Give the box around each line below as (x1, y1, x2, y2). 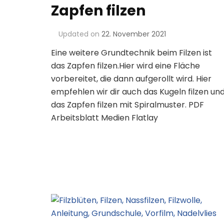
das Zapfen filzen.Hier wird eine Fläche (51, 60, 200, 72)
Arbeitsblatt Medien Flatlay (51, 112, 158, 124)
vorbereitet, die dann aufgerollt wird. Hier (51, 73, 211, 85)
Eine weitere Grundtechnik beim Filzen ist (51, 47, 212, 59)
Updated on (58, 29, 101, 39)
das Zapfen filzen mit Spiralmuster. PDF (51, 99, 204, 111)
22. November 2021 (101, 29, 166, 39)
